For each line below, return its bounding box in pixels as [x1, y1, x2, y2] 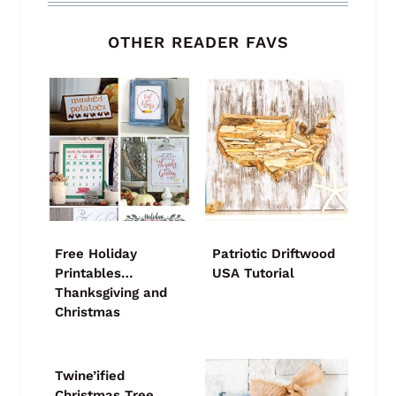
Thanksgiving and [55, 284, 167, 301]
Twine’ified [55, 367, 125, 384]
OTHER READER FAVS [107, 32, 289, 51]
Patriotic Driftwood [212, 245, 335, 262]
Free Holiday [55, 245, 137, 262]
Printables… [55, 264, 133, 281]
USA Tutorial [212, 264, 294, 281]
